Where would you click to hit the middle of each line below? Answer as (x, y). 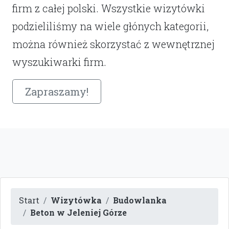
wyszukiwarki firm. (59, 62)
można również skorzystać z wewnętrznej (113, 44)
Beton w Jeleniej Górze (78, 213)
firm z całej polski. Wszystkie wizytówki (109, 8)
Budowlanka (140, 200)
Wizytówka (76, 200)
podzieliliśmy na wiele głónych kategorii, (110, 26)
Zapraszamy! (57, 92)
